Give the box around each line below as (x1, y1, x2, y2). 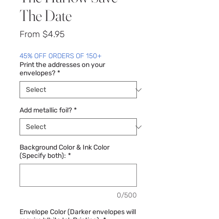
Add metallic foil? (20, 106, 72, 115)
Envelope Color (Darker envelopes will (20, 208, 136, 217)
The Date (20, 6, 72, 25)
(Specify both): (20, 152, 66, 160)
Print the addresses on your (20, 61, 105, 69)
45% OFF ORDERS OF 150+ (20, 52, 102, 61)
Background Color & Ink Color (20, 143, 109, 152)
